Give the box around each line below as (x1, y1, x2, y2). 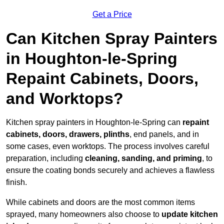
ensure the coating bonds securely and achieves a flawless (6, 166, 214, 175)
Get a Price (92, 10, 132, 19)
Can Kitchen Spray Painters (6, 29, 217, 48)
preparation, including (6, 154, 83, 163)
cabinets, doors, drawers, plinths (6, 130, 129, 139)
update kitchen (161, 210, 218, 219)
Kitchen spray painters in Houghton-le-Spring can (6, 118, 182, 127)
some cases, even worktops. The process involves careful (6, 142, 209, 151)
